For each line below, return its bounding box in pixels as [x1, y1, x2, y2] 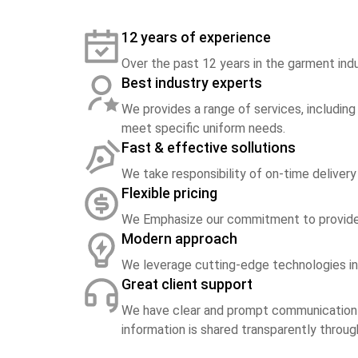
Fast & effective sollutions [121, 139, 296, 156]
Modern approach [121, 230, 237, 247]
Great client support [121, 276, 253, 292]
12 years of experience [121, 29, 271, 46]
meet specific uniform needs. [121, 121, 285, 136]
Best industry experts [121, 74, 262, 91]
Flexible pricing [121, 185, 217, 201]
